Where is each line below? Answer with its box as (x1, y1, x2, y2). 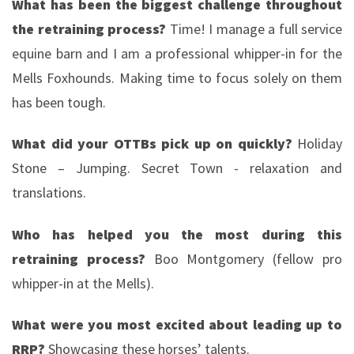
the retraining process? (12, 19, 166, 38)
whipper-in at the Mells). (12, 273, 154, 292)
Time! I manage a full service (166, 19, 342, 38)
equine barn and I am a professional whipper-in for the (12, 43, 342, 62)
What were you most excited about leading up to (12, 315, 342, 334)
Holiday (297, 134, 342, 153)
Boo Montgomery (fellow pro (153, 249, 343, 268)
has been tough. (12, 92, 106, 111)
